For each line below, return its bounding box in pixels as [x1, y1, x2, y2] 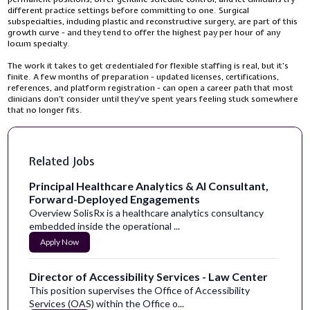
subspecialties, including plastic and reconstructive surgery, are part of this [8, 16, 298, 28]
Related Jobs [29, 154, 95, 170]
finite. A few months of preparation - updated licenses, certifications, [8, 71, 280, 83]
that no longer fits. [8, 104, 83, 116]
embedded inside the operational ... [29, 220, 181, 232]
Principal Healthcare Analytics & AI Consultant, [29, 179, 269, 193]
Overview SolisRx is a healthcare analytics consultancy [29, 207, 264, 219]
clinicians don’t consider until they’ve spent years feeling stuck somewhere [8, 93, 299, 105]
